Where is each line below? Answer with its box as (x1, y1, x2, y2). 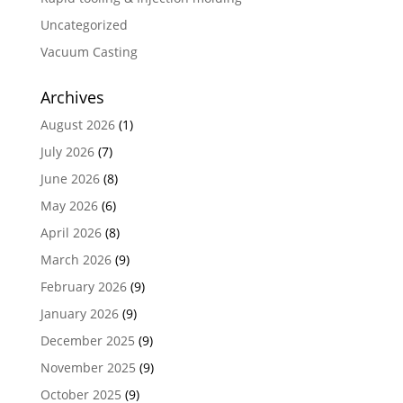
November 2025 (40, 358, 136, 376)
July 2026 (40, 142, 94, 160)
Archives (40, 85, 104, 108)
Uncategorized (40, 15, 128, 33)
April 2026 (40, 223, 102, 241)
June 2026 (40, 169, 100, 187)
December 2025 (40, 331, 135, 349)
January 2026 (40, 304, 119, 322)
